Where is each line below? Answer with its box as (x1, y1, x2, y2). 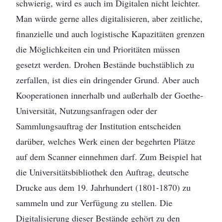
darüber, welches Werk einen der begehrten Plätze (16, 135, 196, 148)
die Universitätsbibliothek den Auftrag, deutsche (16, 166, 189, 178)
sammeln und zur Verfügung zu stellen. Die (16, 197, 173, 209)
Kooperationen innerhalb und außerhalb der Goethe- (16, 89, 204, 102)
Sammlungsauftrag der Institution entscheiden (16, 120, 181, 132)
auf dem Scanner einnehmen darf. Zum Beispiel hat (16, 151, 202, 163)
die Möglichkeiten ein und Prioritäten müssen (16, 43, 180, 55)
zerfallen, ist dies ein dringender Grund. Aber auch (16, 74, 200, 86)
